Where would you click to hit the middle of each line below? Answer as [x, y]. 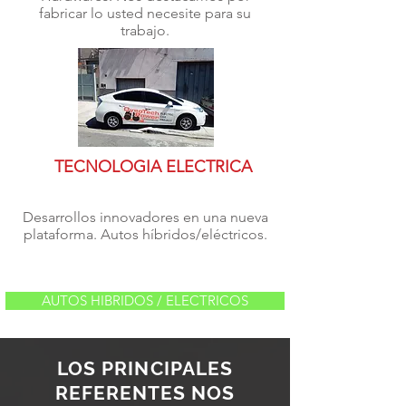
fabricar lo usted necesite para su [145, 13]
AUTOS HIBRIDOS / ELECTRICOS [145, 300]
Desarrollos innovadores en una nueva [145, 217]
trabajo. [145, 30]
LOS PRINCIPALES [145, 368]
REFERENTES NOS [145, 393]
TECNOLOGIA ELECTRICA [153, 167]
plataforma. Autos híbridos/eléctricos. [145, 234]
